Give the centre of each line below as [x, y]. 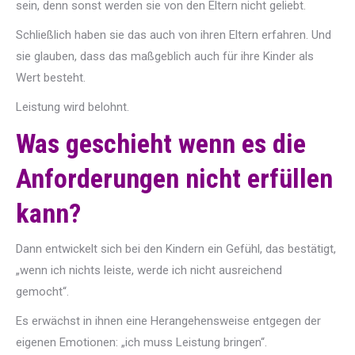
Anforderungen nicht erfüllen [174, 178]
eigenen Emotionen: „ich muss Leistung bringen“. [141, 342]
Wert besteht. [51, 78]
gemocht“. [42, 292]
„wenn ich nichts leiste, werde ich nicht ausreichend [149, 270]
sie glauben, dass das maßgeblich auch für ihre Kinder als [165, 56]
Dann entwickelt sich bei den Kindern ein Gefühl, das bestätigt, [176, 249]
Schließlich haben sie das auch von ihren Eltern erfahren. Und [174, 35]
